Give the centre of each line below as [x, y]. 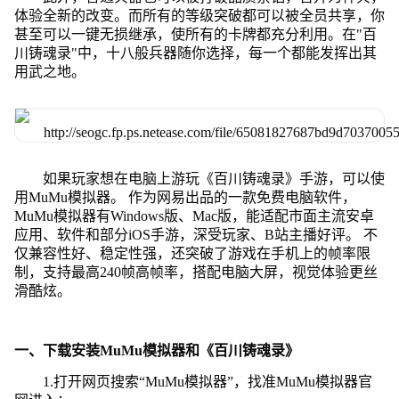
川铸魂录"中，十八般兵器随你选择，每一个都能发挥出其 [195, 53]
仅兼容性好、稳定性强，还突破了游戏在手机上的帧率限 [192, 253]
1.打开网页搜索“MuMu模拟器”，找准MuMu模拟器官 [207, 381]
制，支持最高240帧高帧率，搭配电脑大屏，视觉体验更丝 [195, 272]
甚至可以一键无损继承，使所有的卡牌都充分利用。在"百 [195, 34]
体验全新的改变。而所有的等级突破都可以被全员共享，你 [199, 15]
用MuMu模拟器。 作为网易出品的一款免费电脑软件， [185, 197]
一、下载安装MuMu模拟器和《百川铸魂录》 [156, 350]
